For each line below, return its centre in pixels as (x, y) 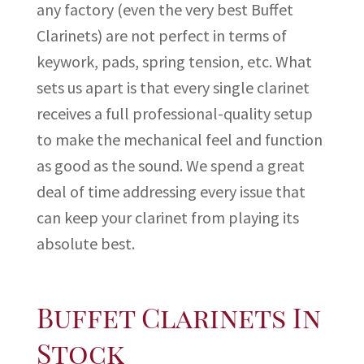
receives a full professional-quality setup (174, 114)
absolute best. (85, 244)
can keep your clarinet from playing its (167, 218)
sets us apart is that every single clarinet (173, 88)
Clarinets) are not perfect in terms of (161, 36)
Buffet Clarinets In (178, 317)
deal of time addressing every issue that (171, 192)
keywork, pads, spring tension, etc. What (174, 62)
